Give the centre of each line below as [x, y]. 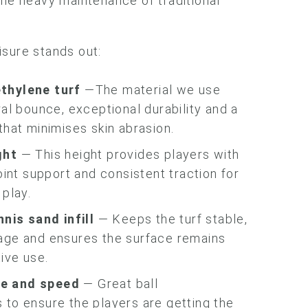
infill [77, 219]
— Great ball [119, 284]
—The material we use [151, 90]
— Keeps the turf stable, [171, 219]
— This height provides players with [129, 154]
